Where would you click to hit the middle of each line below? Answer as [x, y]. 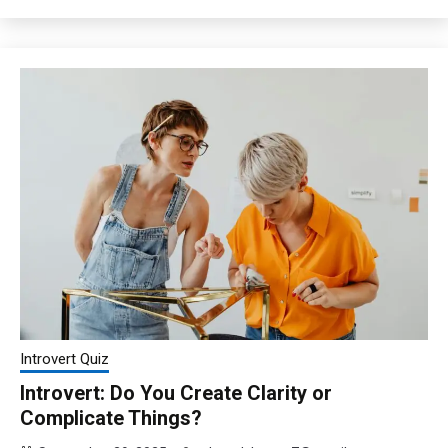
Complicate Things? [111, 418]
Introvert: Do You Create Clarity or [176, 393]
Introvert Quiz [64, 359]
